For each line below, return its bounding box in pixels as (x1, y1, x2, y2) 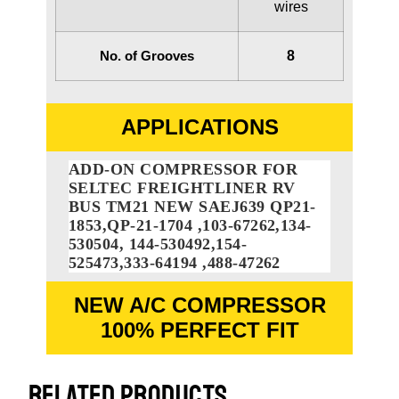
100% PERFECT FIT (100, 317, 299, 342)
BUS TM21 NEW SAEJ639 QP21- (69, 197, 316, 216)
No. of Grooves (100, 47, 194, 63)
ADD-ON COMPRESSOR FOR (69, 159, 298, 178)
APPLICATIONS (120, 114, 279, 139)
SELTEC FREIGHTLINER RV (69, 178, 296, 197)
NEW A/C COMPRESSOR (73, 292, 326, 317)
